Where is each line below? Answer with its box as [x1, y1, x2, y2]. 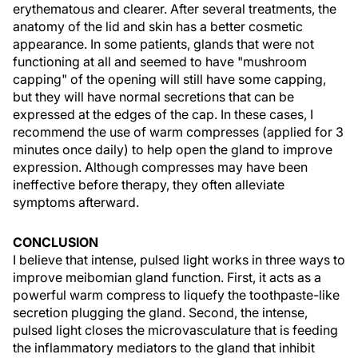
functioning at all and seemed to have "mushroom [13, 54, 307, 70]
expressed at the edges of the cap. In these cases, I [13, 106, 313, 122]
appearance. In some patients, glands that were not [13, 36, 314, 52]
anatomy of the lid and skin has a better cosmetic [13, 18, 303, 34]
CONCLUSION [13, 234, 98, 250]
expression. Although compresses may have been [13, 159, 308, 175]
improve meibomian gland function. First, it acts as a [13, 269, 321, 285]
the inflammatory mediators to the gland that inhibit [13, 340, 315, 356]
